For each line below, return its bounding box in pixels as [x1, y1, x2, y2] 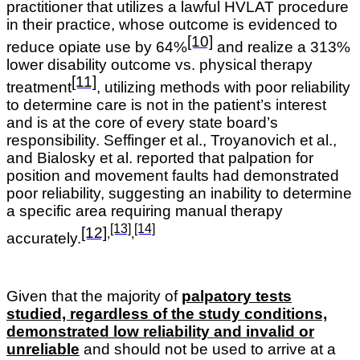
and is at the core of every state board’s [6, 114, 278, 132]
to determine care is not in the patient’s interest [6, 96, 326, 114]
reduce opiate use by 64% [6, 38, 187, 55]
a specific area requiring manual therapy [6, 202, 283, 220]
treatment [6, 79, 72, 96]
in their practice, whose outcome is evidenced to [6, 15, 337, 33]
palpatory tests [182, 287, 292, 305]
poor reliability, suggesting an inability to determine [6, 185, 352, 202]
